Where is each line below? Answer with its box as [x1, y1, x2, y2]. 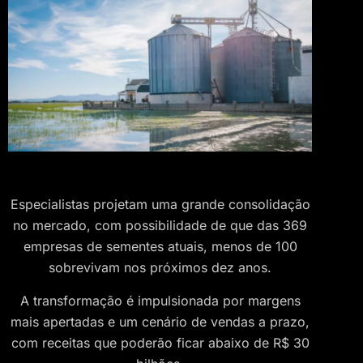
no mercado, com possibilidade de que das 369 [13, 217, 307, 234]
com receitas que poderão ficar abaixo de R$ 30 [11, 334, 310, 351]
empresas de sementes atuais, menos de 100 [23, 238, 297, 255]
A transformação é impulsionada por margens [19, 292, 301, 309]
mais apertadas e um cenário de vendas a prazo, [11, 313, 310, 330]
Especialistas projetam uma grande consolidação [10, 196, 310, 213]
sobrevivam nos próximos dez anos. [49, 259, 271, 276]
